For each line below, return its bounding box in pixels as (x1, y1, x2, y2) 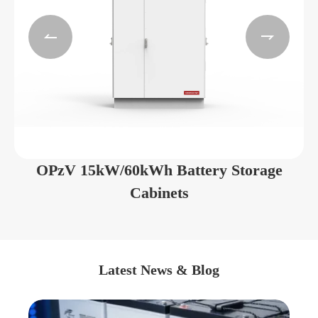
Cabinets (129, 184, 189, 202)
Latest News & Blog (99, 262, 219, 278)
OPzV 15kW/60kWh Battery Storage (35, 161, 283, 179)
